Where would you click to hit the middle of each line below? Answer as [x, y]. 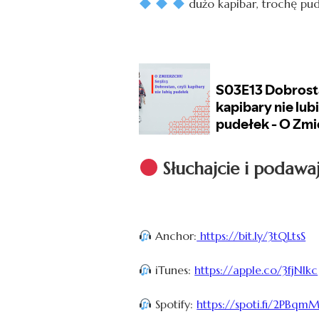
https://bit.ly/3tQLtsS [251, 235]
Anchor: [174, 235]
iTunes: [173, 270]
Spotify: [174, 304]
